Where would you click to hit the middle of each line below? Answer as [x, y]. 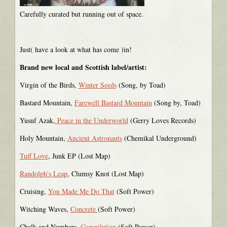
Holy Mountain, [43, 138]
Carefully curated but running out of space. [81, 14]
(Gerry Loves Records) [162, 120]
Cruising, [34, 191]
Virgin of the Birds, [49, 85]
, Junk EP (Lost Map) [79, 156]
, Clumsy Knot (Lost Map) [105, 173]
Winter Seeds [97, 85]
